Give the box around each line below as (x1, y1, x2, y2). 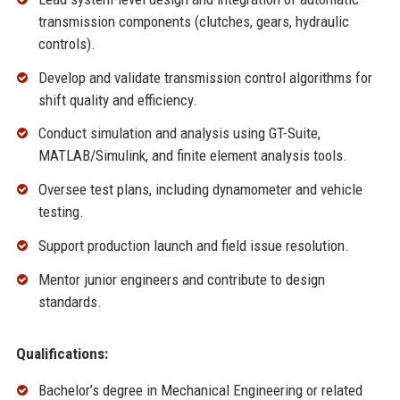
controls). (37, 34, 96, 53)
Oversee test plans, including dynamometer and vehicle (37, 180, 362, 199)
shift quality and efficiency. (37, 90, 197, 109)
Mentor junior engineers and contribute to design (37, 270, 325, 288)
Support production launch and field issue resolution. (37, 237, 349, 255)
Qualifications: (15, 344, 108, 362)
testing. (37, 203, 84, 221)
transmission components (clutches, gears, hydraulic (37, 12, 349, 30)
